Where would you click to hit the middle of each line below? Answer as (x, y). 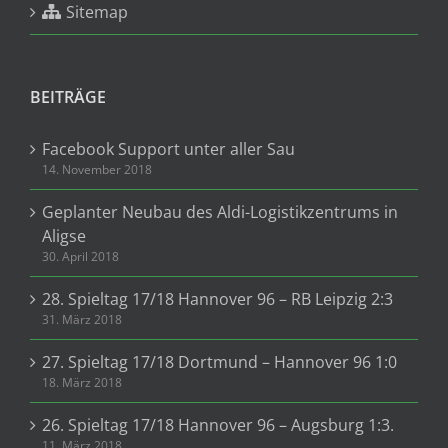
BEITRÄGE (68, 97)
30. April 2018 (80, 256)
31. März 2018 (82, 319)
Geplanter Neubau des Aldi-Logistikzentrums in (220, 212)
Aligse (64, 236)
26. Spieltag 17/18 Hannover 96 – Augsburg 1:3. (218, 425)
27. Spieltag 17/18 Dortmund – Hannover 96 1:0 (219, 362)
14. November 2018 (97, 169)
